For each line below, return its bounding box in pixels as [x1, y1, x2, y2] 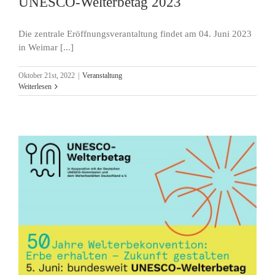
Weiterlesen [18, 82, 52, 91]
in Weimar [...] [18, 42, 74, 52]
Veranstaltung [82, 71, 122, 80]
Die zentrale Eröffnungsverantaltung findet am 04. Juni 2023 [18, 28, 252, 39]
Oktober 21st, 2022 [18, 71, 75, 80]
